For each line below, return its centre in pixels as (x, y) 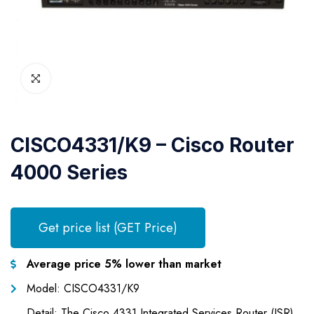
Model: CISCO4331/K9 (83, 288)
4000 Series (69, 172)
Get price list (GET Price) (108, 228)
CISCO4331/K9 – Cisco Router (152, 145)
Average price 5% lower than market (124, 264)
